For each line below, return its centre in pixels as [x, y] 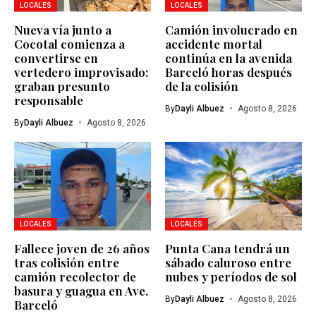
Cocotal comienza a [69, 43]
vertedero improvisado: [81, 72]
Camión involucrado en [231, 29]
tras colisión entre [67, 262]
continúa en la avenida [229, 57]
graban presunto [62, 86]
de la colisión [202, 86]
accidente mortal [214, 43]
